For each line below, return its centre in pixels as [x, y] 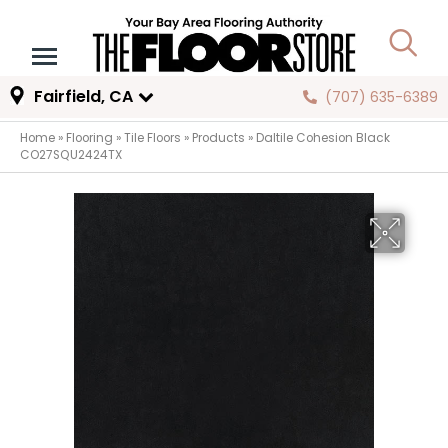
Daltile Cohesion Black [323, 138]
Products [218, 138]
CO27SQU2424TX [71, 155]
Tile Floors [152, 138]
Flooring [89, 138]
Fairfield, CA [83, 97]
